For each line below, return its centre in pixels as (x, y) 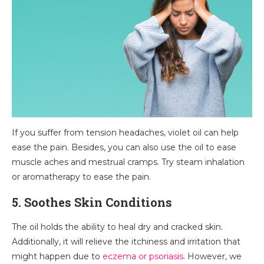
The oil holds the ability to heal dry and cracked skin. (117, 227)
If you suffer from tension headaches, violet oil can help (125, 133)
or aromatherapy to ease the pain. (81, 177)
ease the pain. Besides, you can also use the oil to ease (124, 147)
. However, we (212, 256)
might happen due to (57, 256)
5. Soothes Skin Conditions (92, 202)
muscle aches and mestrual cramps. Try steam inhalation (128, 162)
